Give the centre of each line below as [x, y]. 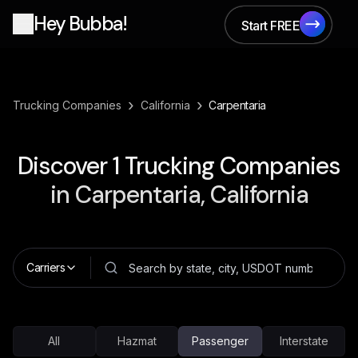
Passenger [221, 341]
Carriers [46, 267]
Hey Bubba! [80, 24]
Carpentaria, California [191, 195]
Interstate [304, 341]
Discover [65, 166]
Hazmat [137, 341]
